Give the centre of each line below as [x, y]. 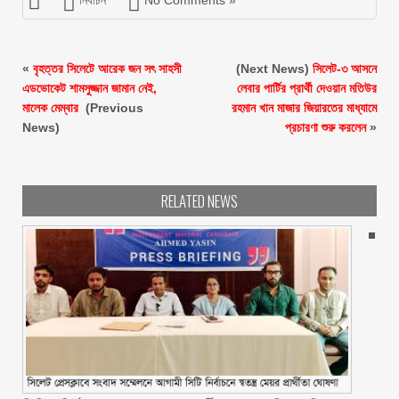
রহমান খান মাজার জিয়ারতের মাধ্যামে [304, 108]
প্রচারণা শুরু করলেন [326, 127]
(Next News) [274, 69]
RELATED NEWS [199, 201]
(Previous [113, 108]
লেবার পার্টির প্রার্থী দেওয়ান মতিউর [307, 88]
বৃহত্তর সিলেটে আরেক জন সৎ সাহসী [107, 69]
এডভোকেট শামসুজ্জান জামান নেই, [90, 88]
